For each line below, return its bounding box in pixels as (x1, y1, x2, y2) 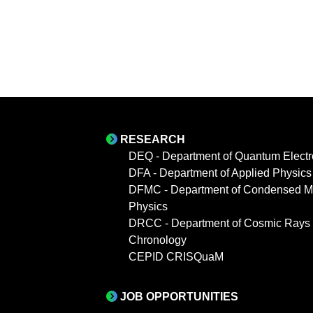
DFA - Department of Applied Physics (129, 166, 312, 179)
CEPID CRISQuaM (129, 250, 224, 263)
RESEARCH (120, 133, 185, 145)
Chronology (129, 233, 187, 246)
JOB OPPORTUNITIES (120, 290, 238, 303)
